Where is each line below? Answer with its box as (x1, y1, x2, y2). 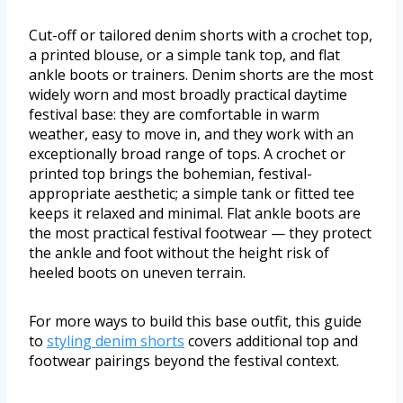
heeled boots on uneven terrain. (29, 262, 246, 282)
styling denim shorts (47, 330, 184, 351)
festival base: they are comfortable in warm (29, 103, 319, 124)
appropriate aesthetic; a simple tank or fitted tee (29, 183, 354, 203)
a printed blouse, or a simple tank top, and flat (29, 44, 340, 65)
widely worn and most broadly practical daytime (29, 84, 347, 104)
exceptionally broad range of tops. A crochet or (29, 143, 345, 164)
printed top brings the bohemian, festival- (29, 163, 312, 184)
